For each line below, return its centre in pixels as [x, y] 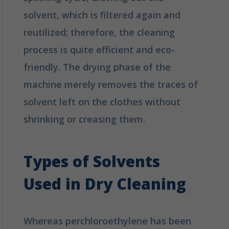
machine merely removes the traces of [111, 84]
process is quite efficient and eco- [99, 49]
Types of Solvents [92, 161]
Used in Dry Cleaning [105, 184]
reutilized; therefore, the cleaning [99, 32]
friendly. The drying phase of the [97, 67]
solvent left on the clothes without [102, 101]
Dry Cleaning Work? [67, 136]
